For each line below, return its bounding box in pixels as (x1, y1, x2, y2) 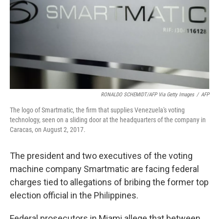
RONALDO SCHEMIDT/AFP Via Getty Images (101, 91, 194, 98)
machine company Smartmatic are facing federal (10, 164, 199, 174)
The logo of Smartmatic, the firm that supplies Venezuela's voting (10, 106, 185, 114)
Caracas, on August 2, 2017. (10, 126, 86, 133)
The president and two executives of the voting (10, 151, 193, 161)
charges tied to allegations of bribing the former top (10, 177, 209, 187)
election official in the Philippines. (10, 190, 138, 200)
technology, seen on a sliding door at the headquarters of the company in (10, 116, 206, 124)
